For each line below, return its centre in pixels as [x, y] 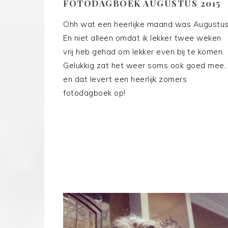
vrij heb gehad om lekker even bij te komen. [144, 52]
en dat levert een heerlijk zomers [125, 79]
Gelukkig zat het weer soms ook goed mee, [145, 66]
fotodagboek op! [94, 93]
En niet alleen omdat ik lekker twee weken [142, 38]
